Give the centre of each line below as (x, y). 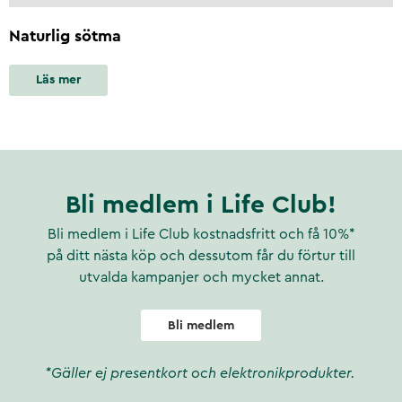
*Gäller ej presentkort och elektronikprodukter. (201, 373)
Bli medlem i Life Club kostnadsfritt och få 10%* (201, 234)
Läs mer (58, 80)
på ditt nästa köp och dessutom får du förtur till (201, 256)
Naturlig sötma (65, 35)
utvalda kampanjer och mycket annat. (201, 277)
